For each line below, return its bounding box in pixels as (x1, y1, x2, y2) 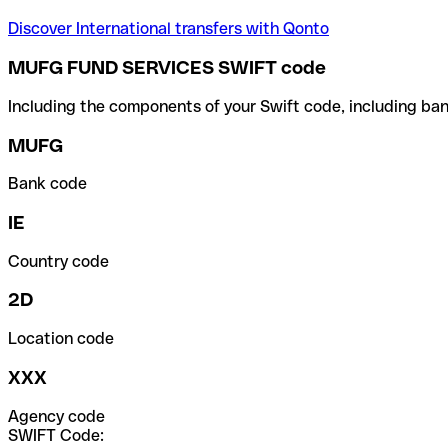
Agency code (8, 406, 105, 426)
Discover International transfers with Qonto (8, 19, 329, 39)
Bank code (8, 174, 87, 194)
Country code (8, 251, 109, 271)
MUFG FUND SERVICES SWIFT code (8, 57, 326, 79)
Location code (8, 329, 114, 349)
